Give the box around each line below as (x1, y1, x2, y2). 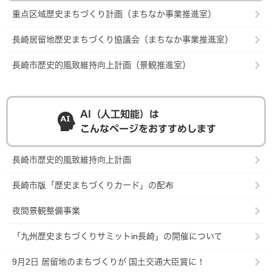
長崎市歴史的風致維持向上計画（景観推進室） (12, 60, 191, 70)
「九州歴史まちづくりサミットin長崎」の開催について (12, 231, 222, 242)
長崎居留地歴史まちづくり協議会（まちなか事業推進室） (12, 35, 233, 45)
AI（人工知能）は (80, 109, 159, 120)
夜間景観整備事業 (12, 206, 80, 216)
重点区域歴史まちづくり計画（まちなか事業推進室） (12, 9, 216, 19)
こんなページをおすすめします (80, 124, 216, 134)
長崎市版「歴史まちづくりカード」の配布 (12, 180, 174, 191)
